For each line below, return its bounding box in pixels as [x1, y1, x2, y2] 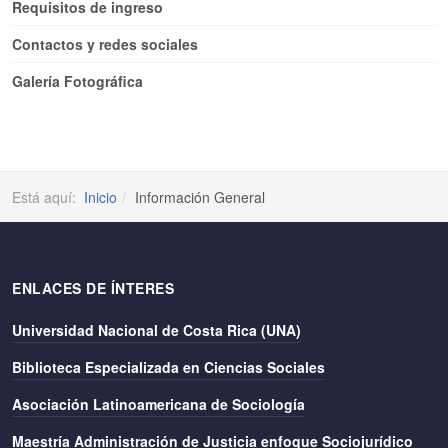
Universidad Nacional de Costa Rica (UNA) [12, 320, 301, 340]
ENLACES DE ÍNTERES [12, 278, 174, 298]
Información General [135, 187, 265, 207]
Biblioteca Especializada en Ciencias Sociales [12, 357, 325, 377]
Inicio [84, 187, 117, 207]
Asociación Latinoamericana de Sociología [12, 394, 305, 414]
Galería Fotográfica [12, 71, 143, 91]
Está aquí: [12, 187, 84, 207]
